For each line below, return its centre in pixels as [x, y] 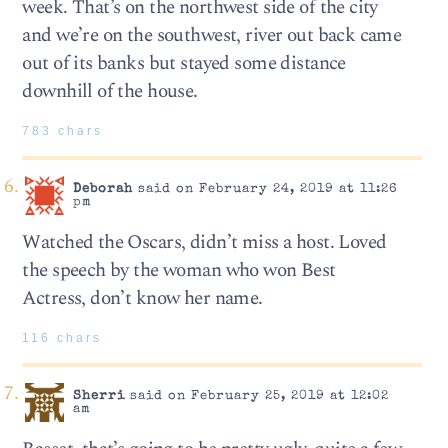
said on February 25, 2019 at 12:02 [256, 397]
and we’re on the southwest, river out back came [212, 35]
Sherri [98, 397]
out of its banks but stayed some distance [184, 63]
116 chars [62, 337]
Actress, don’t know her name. [142, 298]
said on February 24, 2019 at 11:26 [265, 190]
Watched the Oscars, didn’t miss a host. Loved [204, 242]
